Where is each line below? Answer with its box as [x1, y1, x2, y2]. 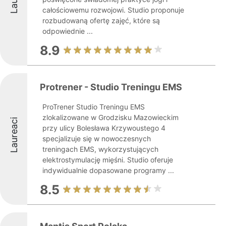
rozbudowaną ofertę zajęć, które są [42, 16, 160, 25]
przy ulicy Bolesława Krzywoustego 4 [42, 124, 165, 132]
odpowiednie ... [42, 27, 93, 35]
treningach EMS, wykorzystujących [42, 145, 158, 153]
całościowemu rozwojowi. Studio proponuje [42, 6, 184, 14]
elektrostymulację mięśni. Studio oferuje [42, 155, 173, 164]
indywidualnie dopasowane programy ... [42, 166, 174, 175]
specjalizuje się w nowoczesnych [42, 134, 151, 143]
